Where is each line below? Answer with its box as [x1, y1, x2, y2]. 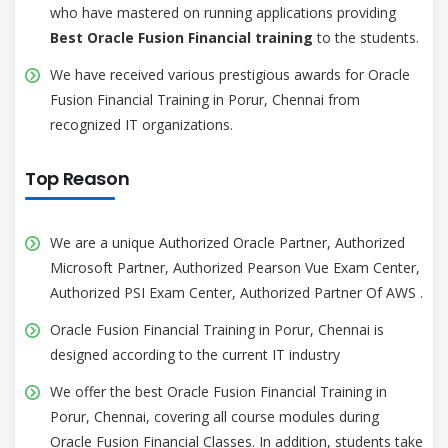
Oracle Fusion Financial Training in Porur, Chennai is [50, 319, 384, 339]
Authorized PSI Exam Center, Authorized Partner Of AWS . [50, 282, 423, 302]
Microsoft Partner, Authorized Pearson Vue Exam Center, [50, 257, 420, 277]
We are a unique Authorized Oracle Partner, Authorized [50, 232, 405, 252]
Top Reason [25, 165, 130, 191]
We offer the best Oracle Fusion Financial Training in [50, 381, 387, 401]
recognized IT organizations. [50, 114, 233, 134]
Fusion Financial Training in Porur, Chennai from [50, 89, 360, 109]
